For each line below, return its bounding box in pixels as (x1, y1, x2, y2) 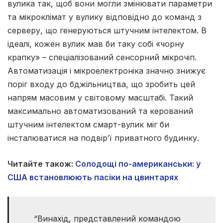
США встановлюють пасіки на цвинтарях (7, 172, 178, 183)
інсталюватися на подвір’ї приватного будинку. (7, 133, 199, 143)
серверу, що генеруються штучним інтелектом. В (7, 25, 207, 36)
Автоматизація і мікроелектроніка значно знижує (7, 66, 206, 76)
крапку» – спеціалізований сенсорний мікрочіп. (7, 52, 197, 63)
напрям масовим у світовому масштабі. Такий (7, 93, 193, 103)
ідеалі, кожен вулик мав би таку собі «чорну (7, 39, 184, 49)
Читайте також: (7, 159, 75, 169)
